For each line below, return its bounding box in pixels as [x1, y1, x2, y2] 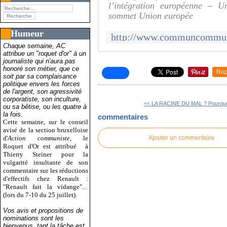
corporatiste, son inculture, [3, 95, 81, 103]
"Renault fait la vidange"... [3, 182, 89, 191]
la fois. [3, 110, 23, 118]
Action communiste [8, 134, 70, 142]
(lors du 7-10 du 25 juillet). [3, 191, 77, 199]
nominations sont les [3, 214, 64, 222]
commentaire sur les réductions [3, 166, 89, 174]
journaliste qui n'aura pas [3, 57, 75, 65]
